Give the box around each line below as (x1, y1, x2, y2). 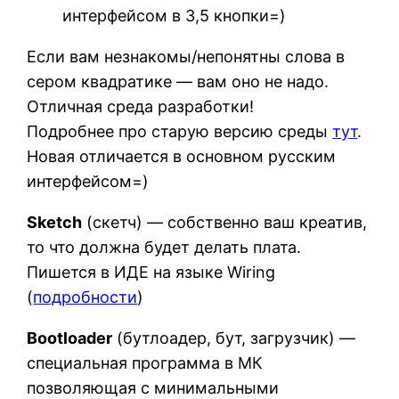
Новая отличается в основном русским (27, 147, 337, 167)
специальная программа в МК (27, 354, 264, 373)
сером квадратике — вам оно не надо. (27, 72, 330, 92)
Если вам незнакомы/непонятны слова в (27, 47, 346, 67)
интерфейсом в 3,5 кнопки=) (62, 6, 287, 26)
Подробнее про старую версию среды (27, 122, 333, 142)
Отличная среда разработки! (27, 97, 255, 117)
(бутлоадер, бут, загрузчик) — (112, 329, 356, 348)
